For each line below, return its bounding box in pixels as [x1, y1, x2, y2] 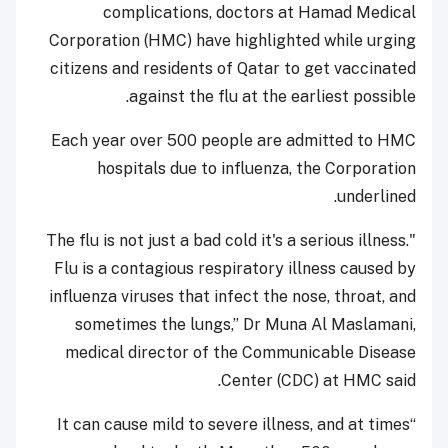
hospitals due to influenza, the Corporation [97, 158, 416, 178]
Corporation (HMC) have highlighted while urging [49, 30, 416, 50]
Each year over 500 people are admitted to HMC [51, 130, 416, 150]
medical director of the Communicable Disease [65, 342, 416, 362]
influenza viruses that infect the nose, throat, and [49, 286, 416, 306]
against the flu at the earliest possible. [129, 86, 416, 106]
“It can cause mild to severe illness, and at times [57, 414, 410, 434]
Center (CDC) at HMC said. [221, 370, 416, 390]
